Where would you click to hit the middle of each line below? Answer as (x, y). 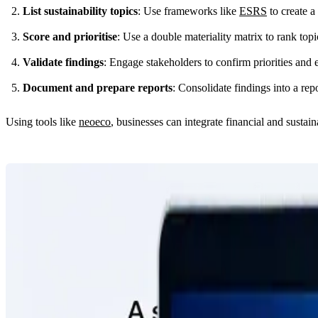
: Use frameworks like (188, 11)
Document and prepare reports (98, 87)
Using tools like (42, 121)
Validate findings (63, 62)
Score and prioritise (70, 36)
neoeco (95, 121)
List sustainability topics (80, 11)
